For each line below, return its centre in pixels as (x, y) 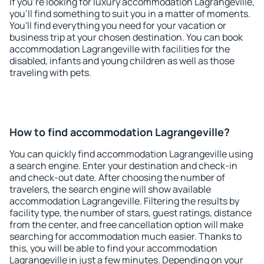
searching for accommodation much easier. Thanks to (126, 236)
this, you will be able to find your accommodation (113, 248)
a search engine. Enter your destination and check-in (123, 166)
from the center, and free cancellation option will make (126, 225)
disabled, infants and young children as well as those (122, 61)
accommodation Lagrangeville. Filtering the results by (124, 201)
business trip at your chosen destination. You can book (126, 37)
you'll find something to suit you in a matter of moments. (130, 14)
